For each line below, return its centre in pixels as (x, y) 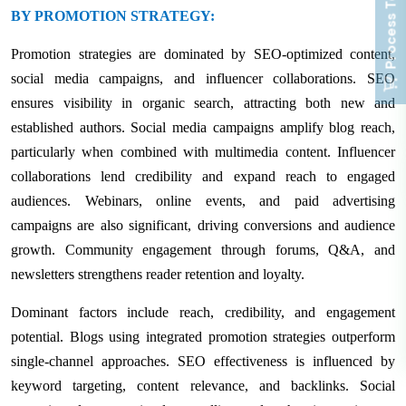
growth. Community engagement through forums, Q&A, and (203, 249)
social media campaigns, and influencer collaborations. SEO (203, 78)
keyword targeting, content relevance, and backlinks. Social (203, 385)
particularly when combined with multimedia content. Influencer (203, 151)
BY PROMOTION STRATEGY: (113, 15)
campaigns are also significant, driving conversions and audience (203, 225)
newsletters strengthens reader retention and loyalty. (158, 274)
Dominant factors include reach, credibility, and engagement (203, 312)
